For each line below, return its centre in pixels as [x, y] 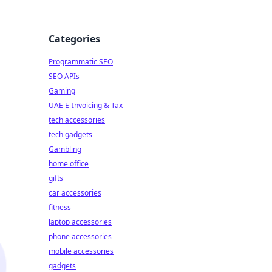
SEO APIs [64, 76]
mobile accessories [81, 251]
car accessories [75, 193]
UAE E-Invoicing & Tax [86, 105]
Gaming [62, 91]
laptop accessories [80, 222]
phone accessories [80, 236]
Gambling [65, 149]
